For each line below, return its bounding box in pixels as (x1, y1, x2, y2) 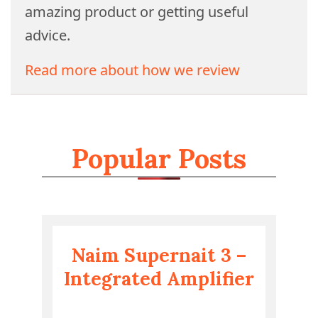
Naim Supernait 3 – (72, 243, 246, 267)
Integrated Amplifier (64, 267, 254, 290)
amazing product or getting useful (25, 2, 248, 21)
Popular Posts (72, 141, 246, 175)
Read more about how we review (25, 60, 240, 79)
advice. (25, 26, 70, 45)
